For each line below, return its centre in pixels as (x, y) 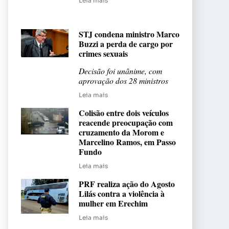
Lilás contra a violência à (122, 193)
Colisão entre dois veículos (124, 112)
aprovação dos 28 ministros (123, 80)
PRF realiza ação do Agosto (127, 184)
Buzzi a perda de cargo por (126, 43)
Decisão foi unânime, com (120, 71)
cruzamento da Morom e (121, 132)
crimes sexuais (103, 53)
